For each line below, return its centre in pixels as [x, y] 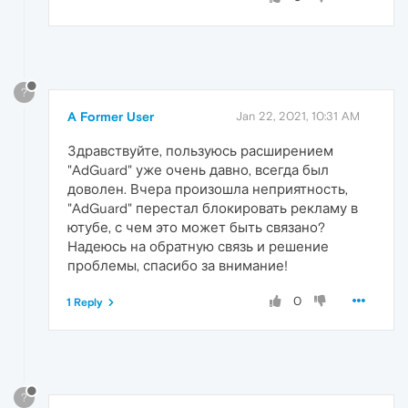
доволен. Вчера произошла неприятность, [208, 189]
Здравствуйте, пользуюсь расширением [200, 150]
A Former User [111, 116]
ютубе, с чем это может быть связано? [196, 227]
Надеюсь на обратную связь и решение [198, 246]
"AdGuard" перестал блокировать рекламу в [213, 208]
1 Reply [85, 302]
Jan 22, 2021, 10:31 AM [298, 116]
